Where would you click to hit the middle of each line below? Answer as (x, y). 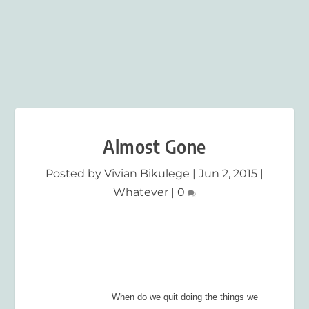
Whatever (141, 192)
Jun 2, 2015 (228, 174)
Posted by (75, 174)
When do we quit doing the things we (185, 297)
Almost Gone (154, 147)
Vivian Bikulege (147, 174)
